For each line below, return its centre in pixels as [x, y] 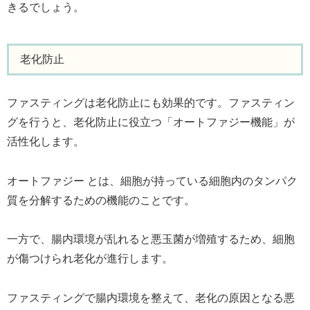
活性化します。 [46, 141]
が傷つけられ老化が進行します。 [90, 259]
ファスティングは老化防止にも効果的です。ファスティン [151, 102]
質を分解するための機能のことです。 [101, 200]
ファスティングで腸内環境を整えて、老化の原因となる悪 [151, 298]
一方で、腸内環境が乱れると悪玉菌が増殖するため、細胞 [151, 239]
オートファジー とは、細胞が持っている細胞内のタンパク [152, 181]
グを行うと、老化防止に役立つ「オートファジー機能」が [151, 122]
